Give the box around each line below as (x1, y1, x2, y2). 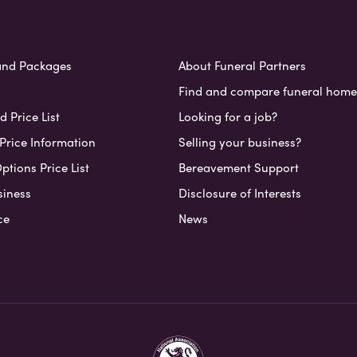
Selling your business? (178, 132, 301, 151)
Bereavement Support (178, 158, 299, 176)
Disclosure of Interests (178, 183, 301, 202)
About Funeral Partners (178, 56, 306, 74)
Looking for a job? (178, 107, 277, 125)
